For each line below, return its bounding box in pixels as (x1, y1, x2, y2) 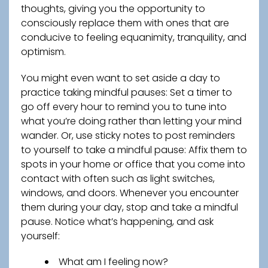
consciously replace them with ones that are (21, 16, 229, 30)
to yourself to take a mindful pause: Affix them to (21, 143, 247, 157)
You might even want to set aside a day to (21, 71, 220, 85)
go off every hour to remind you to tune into (21, 100, 227, 114)
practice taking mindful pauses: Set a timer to (21, 86, 232, 99)
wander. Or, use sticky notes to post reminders (21, 129, 235, 142)
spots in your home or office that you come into (21, 157, 245, 171)
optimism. (21, 45, 66, 59)
